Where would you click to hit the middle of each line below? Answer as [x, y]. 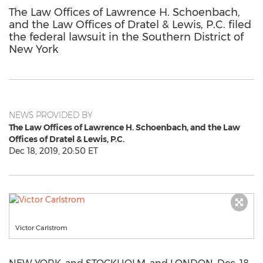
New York [33, 49]
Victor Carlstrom [41, 228]
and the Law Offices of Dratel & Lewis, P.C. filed [130, 25]
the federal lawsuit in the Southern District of [126, 37]
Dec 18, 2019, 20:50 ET [53, 151]
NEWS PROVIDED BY [51, 115]
